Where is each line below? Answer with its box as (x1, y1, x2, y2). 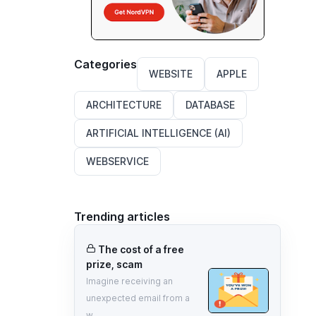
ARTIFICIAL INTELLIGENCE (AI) (86, 126, 231, 139)
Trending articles (74, 209, 171, 224)
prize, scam (86, 257, 143, 270)
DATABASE (186, 98, 236, 111)
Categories (74, 56, 138, 71)
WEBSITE (149, 67, 193, 80)
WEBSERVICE (86, 154, 150, 167)
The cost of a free (98, 243, 185, 255)
